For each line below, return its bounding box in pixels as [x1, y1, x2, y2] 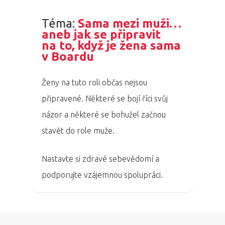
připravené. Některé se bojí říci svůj [42, 94, 168, 103]
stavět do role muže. [42, 126, 115, 136]
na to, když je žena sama [42, 39, 181, 53]
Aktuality [130, 70, 190, 88]
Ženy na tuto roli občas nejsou [42, 78, 148, 87]
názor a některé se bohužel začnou [42, 110, 166, 120]
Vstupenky [130, 123, 201, 141]
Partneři [130, 96, 184, 115]
